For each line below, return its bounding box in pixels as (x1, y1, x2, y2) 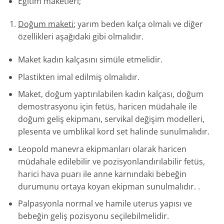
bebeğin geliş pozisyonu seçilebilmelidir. (17, 210, 169, 222)
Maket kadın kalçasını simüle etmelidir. (17, 54, 162, 65)
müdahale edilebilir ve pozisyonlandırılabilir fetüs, (17, 155, 205, 167)
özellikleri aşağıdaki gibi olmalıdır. (17, 31, 143, 42)
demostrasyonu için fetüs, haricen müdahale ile (17, 101, 197, 112)
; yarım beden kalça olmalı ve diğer (73, 18, 203, 30)
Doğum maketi (17, 18, 73, 30)
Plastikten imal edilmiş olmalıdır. (17, 71, 139, 82)
